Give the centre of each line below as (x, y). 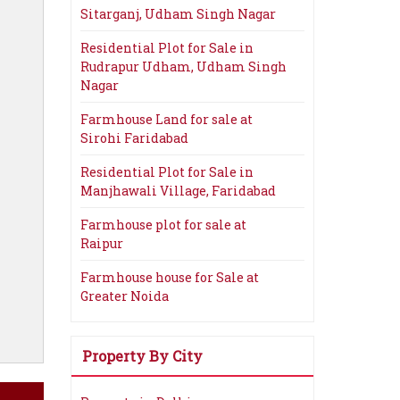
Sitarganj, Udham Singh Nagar (178, 14)
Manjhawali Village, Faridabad (178, 191)
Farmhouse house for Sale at (170, 277)
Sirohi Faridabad (134, 138)
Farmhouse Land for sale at (167, 119)
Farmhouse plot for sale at (163, 225)
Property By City (142, 356)
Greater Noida (125, 296)
